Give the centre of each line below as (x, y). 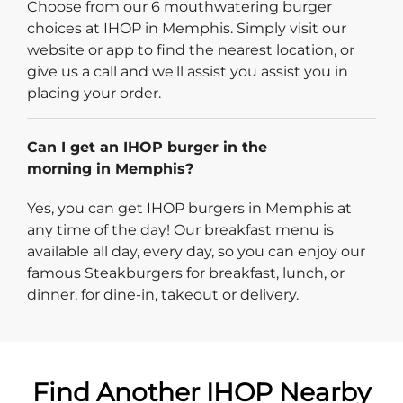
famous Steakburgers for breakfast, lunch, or (186, 273)
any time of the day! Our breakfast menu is (180, 229)
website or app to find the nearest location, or (191, 49)
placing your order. (94, 93)
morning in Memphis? (110, 168)
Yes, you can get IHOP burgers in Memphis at (189, 208)
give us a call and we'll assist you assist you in (188, 71)
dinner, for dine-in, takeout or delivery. (163, 294)
